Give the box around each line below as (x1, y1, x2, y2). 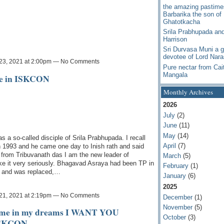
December (162, 193, 192, 201)
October (162, 213, 186, 221)
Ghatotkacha (162, 17, 200, 25)
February (162, 162, 188, 170)
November (162, 203, 192, 211)
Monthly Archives (163, 87, 213, 96)
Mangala (162, 70, 187, 78)
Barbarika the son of (162, 10, 221, 18)
